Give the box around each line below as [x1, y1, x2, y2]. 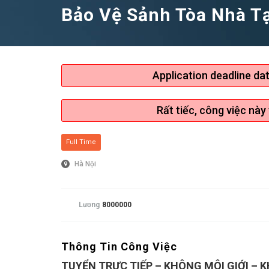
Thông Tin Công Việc [61, 240, 177, 253]
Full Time [66, 138, 96, 146]
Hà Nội [74, 160, 96, 169]
